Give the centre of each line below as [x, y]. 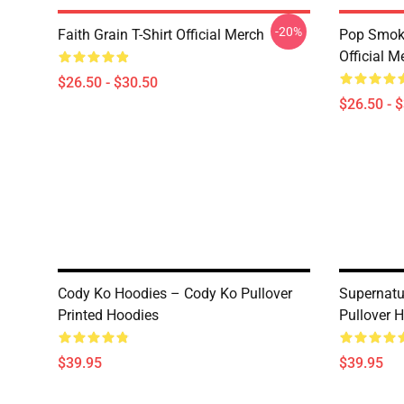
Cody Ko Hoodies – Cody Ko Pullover [175, 294]
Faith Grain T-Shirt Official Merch [161, 35]
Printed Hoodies [108, 315]
